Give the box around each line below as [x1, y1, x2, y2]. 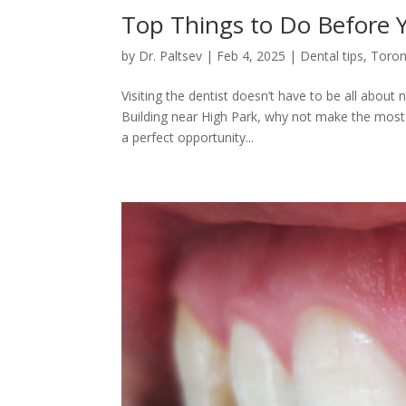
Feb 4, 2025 [217, 46, 286, 64]
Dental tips [300, 46, 364, 64]
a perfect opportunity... [121, 128, 255, 146]
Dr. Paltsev [139, 46, 203, 64]
